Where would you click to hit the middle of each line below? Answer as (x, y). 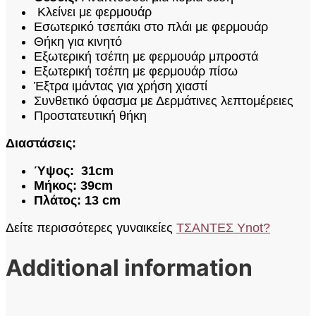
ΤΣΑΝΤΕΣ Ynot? (223, 227)
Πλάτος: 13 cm (77, 200)
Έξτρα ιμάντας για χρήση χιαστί (121, 86)
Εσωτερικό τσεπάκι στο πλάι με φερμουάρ (151, 26)
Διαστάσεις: (41, 143)
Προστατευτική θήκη (90, 115)
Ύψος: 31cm (74, 170)
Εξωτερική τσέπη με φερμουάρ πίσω (136, 71)
